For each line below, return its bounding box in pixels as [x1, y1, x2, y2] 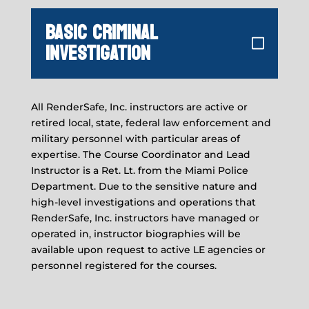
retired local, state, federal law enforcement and [30, 116, 271, 129]
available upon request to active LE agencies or [30, 243, 266, 256]
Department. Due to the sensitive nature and [30, 179, 257, 192]
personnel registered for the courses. [30, 259, 217, 272]
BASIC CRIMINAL [45, 13, 158, 52]
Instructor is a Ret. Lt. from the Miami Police [30, 163, 248, 177]
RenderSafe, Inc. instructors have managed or [30, 211, 259, 224]
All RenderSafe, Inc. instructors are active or [30, 100, 248, 113]
